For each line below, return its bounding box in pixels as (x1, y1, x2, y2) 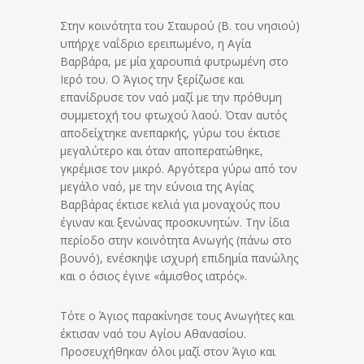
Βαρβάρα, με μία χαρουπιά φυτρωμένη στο (60, 53, 288, 69)
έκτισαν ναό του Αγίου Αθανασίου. (60, 325, 246, 341)
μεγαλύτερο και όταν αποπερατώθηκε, (60, 142, 263, 158)
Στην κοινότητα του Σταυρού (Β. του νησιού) (60, 17, 300, 33)
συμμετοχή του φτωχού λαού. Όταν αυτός (60, 106, 287, 123)
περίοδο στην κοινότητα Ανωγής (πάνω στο (60, 232, 292, 248)
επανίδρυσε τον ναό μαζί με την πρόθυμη (60, 89, 282, 105)
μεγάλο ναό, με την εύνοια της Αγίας (60, 178, 253, 194)
